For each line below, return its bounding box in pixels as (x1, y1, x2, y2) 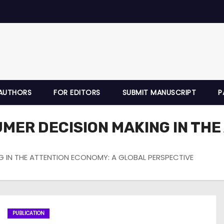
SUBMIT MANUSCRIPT (122, 87, 196, 97)
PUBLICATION (12, 209, 44, 217)
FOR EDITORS (53, 87, 100, 97)
